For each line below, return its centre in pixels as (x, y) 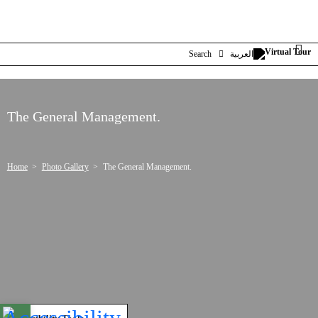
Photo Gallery (65, 167)
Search (200, 54)
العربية (242, 54)
